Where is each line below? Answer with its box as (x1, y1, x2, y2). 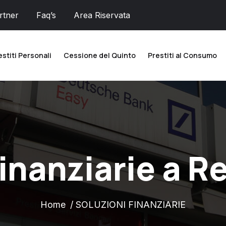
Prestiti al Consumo (148, 50, 217, 60)
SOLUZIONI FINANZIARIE (76, 199, 186, 210)
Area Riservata (74, 10, 130, 20)
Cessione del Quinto (64, 50, 136, 60)
